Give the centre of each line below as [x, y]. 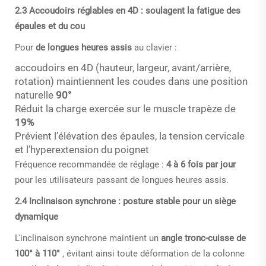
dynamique [37, 216]
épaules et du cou [50, 26]
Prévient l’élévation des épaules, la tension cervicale [130, 136]
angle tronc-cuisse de [203, 238]
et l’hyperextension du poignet [82, 149]
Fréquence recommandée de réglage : [91, 164]
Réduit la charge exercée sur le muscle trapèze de [125, 108]
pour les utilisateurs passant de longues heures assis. [122, 180]
